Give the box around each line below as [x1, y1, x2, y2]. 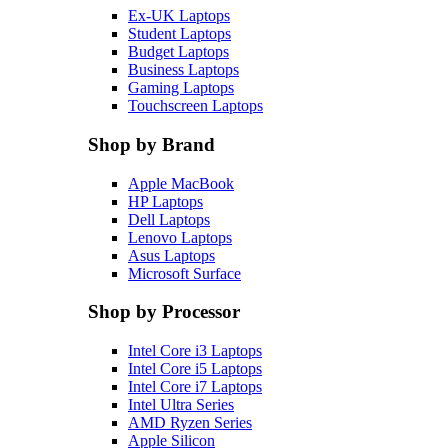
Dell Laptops [128, 210, 210, 228]
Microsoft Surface [128, 264, 241, 282]
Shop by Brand [88, 133, 215, 155]
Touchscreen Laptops [128, 97, 263, 115]
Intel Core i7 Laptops [128, 378, 262, 395]
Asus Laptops [128, 246, 215, 264]
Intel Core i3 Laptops [128, 342, 262, 359]
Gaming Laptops [128, 79, 234, 97]
